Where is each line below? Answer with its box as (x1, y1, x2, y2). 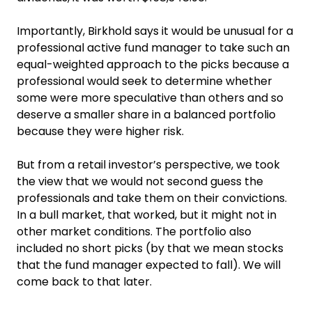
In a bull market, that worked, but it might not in (17, 206, 276, 223)
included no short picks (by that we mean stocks (17, 240, 283, 256)
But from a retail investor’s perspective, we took (17, 156, 280, 173)
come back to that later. (17, 273, 152, 290)
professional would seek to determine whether (17, 72, 272, 89)
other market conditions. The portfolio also (17, 223, 251, 240)
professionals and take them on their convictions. (17, 189, 287, 206)
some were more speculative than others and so (17, 89, 283, 106)
